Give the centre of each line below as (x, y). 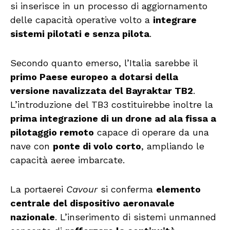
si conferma (127, 189)
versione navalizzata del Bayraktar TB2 (102, 91)
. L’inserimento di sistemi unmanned (136, 217)
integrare (175, 20)
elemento (178, 189)
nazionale (33, 217)
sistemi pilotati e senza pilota (80, 34)
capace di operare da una (151, 132)
